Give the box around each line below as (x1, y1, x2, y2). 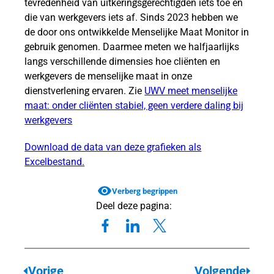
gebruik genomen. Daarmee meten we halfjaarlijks (24, 41, 240, 53)
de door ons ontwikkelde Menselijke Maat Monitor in (24, 26, 250, 39)
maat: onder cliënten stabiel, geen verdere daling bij (24, 100, 244, 112)
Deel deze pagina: (96, 200, 172, 212)
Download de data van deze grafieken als (24, 141, 202, 154)
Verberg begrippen (111, 186, 177, 196)
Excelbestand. (24, 156, 85, 168)
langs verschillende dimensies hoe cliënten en (24, 56, 221, 68)
